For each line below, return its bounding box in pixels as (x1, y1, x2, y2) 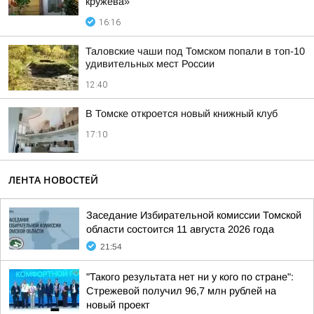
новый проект (86, 299, 150, 310)
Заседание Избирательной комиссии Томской (86, 210, 301, 221)
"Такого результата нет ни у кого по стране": (86, 271, 294, 282)
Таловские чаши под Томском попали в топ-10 (86, 46, 305, 57)
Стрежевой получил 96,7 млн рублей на (86, 285, 276, 296)
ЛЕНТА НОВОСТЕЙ (8, 173, 98, 186)
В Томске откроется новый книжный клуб (86, 108, 278, 119)
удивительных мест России (86, 58, 214, 69)
